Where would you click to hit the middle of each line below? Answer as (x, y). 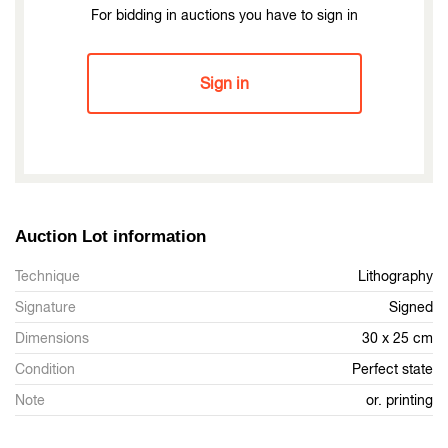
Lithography (395, 276)
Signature (45, 307)
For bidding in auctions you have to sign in (224, 15)
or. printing (399, 400)
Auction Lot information (110, 237)
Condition (45, 369)
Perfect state (392, 369)
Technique (47, 276)
